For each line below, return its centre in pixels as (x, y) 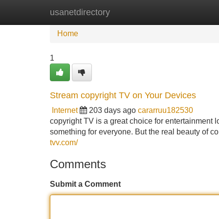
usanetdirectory (80, 12)
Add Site (190, 12)
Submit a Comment (85, 184)
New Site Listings (131, 12)
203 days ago (112, 110)
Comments (78, 164)
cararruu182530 (165, 110)
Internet (65, 110)
